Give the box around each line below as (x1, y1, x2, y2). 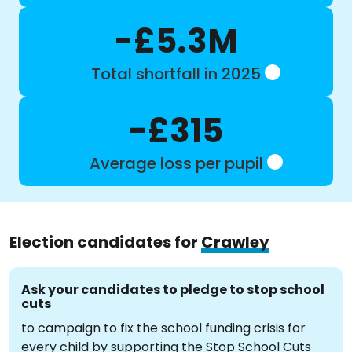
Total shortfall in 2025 (91, 63, 261, 85)
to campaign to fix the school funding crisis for (21, 319, 306, 337)
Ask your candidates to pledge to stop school (21, 280, 324, 299)
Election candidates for (9, 231, 201, 253)
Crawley (201, 231, 269, 253)
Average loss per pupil (89, 152, 263, 174)
